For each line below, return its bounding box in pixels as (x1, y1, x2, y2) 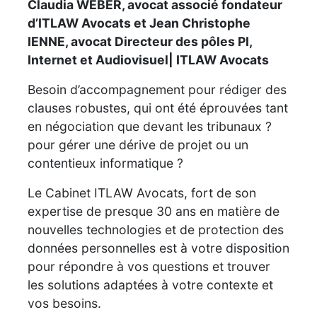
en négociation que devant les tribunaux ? (28, 118, 272, 134)
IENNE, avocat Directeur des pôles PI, (28, 33, 252, 49)
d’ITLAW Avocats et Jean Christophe (28, 15, 250, 30)
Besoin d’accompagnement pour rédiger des (28, 81, 287, 97)
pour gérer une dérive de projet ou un (28, 137, 248, 152)
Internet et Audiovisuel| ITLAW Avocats (28, 52, 269, 67)
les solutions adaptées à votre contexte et (28, 277, 273, 292)
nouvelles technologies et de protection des (28, 221, 284, 237)
